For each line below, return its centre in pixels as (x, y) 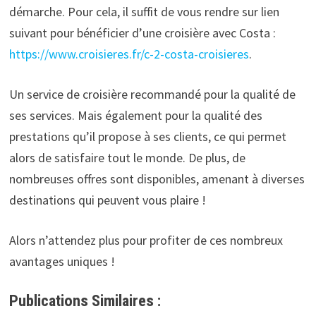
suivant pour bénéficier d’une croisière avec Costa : (142, 32)
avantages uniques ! (62, 261)
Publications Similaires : (85, 300)
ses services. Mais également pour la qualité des (135, 115)
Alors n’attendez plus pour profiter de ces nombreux (146, 240)
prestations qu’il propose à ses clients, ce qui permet (147, 136)
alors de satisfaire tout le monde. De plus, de (127, 157)
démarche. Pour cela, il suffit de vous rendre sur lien (144, 11)
